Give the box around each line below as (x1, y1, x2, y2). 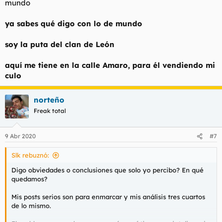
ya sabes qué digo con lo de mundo (5, 18, 142, 28)
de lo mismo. (11, 202, 51, 210)
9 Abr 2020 (5, 132, 36, 140)
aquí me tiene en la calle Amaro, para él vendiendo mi (5, 60, 215, 70)
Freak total (34, 107, 66, 114)
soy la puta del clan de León (5, 39, 114, 49)
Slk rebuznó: (11, 151, 49, 159)
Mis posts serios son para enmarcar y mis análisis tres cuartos (11, 193, 205, 201)
